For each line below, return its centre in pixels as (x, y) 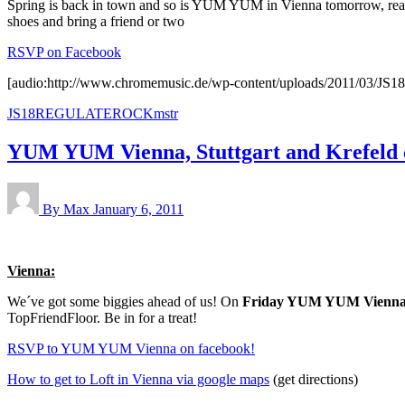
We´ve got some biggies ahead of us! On (125, 301)
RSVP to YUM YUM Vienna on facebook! (131, 348)
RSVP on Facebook (64, 52)
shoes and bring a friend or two (96, 21)
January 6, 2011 (138, 209)
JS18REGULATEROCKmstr (93, 113)
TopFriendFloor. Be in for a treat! (102, 317)
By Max (68, 209)
